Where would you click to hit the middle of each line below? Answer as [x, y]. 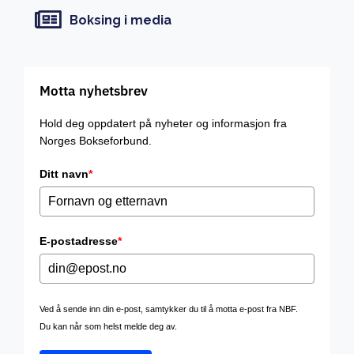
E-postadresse [79, 241]
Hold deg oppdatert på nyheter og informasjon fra [163, 124]
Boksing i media [120, 20]
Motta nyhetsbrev [94, 91]
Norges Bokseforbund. [96, 141]
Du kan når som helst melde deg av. [108, 327]
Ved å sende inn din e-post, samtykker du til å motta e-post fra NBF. [169, 309]
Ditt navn [64, 174]
